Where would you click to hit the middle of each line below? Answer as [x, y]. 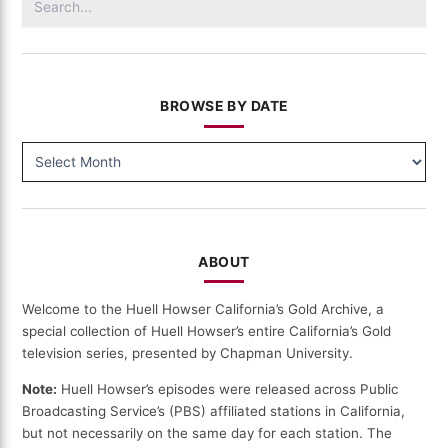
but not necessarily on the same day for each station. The [207, 433]
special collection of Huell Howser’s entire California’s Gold [207, 330]
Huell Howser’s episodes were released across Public [228, 389]
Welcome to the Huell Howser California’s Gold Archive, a [203, 308]
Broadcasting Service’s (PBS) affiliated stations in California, [214, 411]
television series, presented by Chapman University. [188, 352]
